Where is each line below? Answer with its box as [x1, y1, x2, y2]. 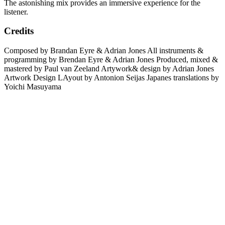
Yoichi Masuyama [4, 82, 61, 91]
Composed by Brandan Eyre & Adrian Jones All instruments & [4, 46, 203, 55]
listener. [4, 7, 28, 16]
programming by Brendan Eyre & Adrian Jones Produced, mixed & [4, 55, 218, 64]
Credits [4, 26, 34, 37]
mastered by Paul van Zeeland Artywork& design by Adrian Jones [4, 64, 214, 73]
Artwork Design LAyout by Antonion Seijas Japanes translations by [4, 73, 219, 82]
